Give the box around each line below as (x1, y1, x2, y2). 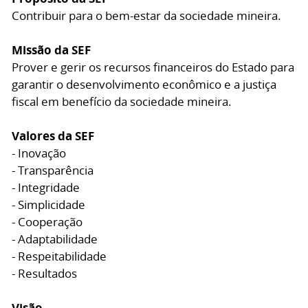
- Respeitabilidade (12, 248, 107, 264)
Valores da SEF (12, 128, 94, 144)
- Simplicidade (12, 197, 85, 212)
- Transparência (12, 162, 93, 178)
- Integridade (12, 179, 80, 195)
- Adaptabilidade (12, 231, 98, 247)
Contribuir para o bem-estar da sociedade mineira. (12, 8, 281, 23)
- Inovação (12, 145, 66, 161)
